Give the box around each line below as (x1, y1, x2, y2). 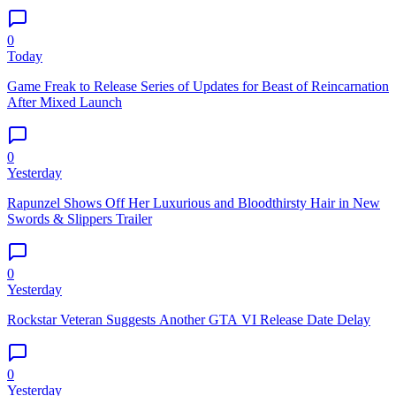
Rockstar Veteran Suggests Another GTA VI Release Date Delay (7, 311, 370, 327)
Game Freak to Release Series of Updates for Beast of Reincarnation (7, 78, 389, 94)
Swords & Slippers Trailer (7, 210, 152, 226)
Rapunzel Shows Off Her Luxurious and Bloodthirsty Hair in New (7, 194, 380, 210)
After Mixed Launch (7, 94, 122, 110)
